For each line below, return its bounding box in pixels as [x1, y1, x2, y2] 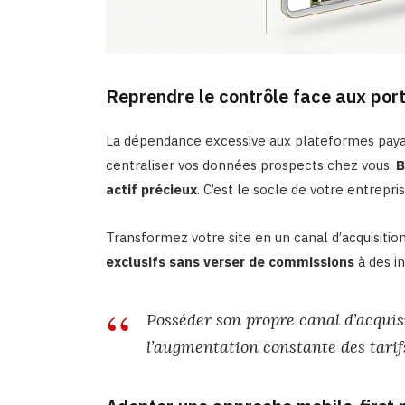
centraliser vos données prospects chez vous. [105, 156, 396, 174]
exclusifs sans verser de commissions [105, 253, 354, 271]
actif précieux [105, 181, 197, 199]
